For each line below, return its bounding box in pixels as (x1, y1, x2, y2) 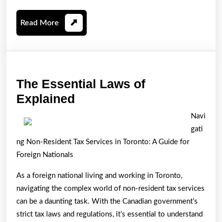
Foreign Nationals (16, 151, 73, 159)
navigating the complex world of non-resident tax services (16, 184, 205, 192)
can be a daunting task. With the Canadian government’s (16, 197, 198, 205)
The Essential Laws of (16, 76, 145, 91)
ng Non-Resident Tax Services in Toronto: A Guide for (16, 138, 189, 146)
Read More (20, 18, 59, 27)
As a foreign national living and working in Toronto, (16, 171, 182, 179)
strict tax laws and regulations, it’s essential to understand (16, 210, 203, 218)
